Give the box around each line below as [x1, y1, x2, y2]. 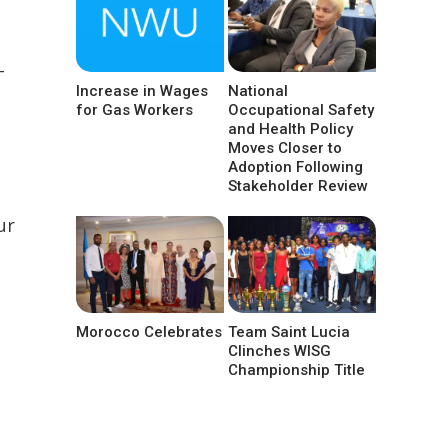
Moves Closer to [228, 138, 343, 157]
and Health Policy [228, 119, 354, 138]
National [228, 81, 289, 100]
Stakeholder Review [228, 176, 369, 195]
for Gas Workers [76, 100, 193, 119]
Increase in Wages [76, 81, 208, 100]
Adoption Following [228, 157, 364, 176]
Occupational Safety [228, 100, 375, 119]
